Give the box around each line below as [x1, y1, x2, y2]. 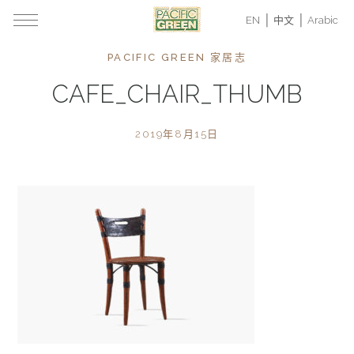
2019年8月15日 [135, 128, 219, 140]
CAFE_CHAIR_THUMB [52, 80, 302, 108]
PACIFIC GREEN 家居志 [107, 51, 247, 63]
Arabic [307, 14, 338, 26]
